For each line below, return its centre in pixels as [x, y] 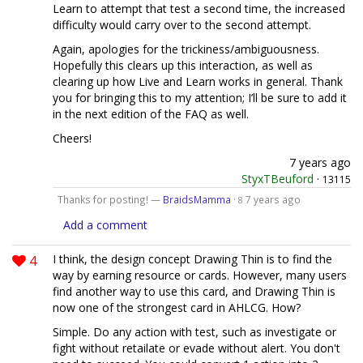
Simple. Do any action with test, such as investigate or [194, 331]
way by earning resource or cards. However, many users [200, 275]
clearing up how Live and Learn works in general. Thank [198, 81]
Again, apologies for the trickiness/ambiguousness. [186, 49]
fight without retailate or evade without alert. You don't [196, 348]
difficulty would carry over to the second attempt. [182, 24]
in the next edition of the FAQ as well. [151, 113]
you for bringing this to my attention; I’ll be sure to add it [200, 97]
